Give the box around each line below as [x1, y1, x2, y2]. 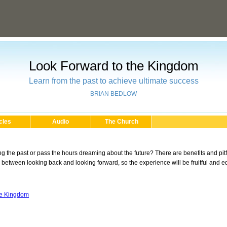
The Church [104, 118, 138, 125]
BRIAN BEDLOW [90, 90, 137, 97]
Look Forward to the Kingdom [28, 58, 199, 73]
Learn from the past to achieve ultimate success [28, 76, 199, 85]
